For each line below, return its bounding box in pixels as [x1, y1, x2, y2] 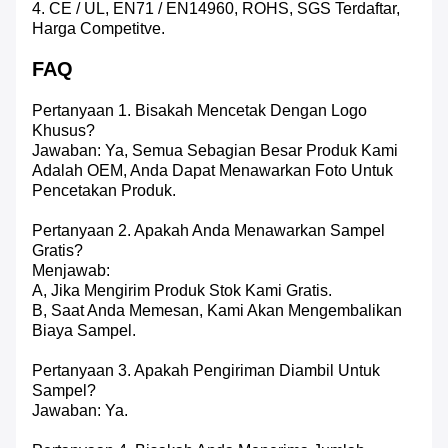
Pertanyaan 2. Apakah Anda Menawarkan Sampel [32, 222, 385, 240]
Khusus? [32, 122, 95, 140]
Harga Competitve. [32, 20, 165, 38]
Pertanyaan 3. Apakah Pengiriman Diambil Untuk [32, 362, 380, 380]
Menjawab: [32, 262, 110, 280]
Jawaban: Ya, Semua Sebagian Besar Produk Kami [32, 142, 398, 160]
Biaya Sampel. [32, 322, 136, 340]
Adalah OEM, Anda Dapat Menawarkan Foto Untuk [32, 162, 393, 180]
